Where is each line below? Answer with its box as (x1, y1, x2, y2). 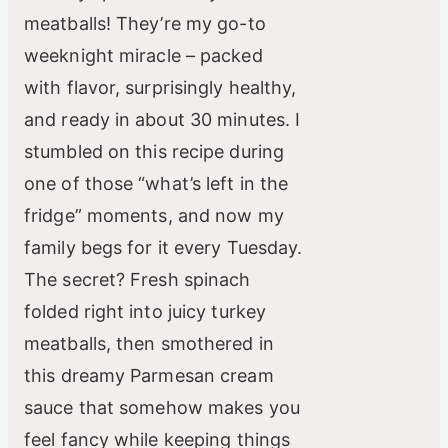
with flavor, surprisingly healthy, (24, 77, 297, 98)
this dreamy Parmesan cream (24, 365, 274, 386)
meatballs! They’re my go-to (24, 13, 266, 34)
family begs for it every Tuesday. (24, 237, 303, 258)
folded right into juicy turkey (24, 301, 267, 322)
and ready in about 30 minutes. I (24, 109, 301, 130)
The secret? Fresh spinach (24, 269, 251, 290)
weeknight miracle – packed (24, 45, 263, 66)
